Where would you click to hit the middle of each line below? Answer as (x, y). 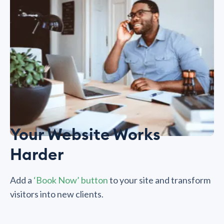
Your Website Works (85, 135)
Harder (37, 155)
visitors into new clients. (57, 194)
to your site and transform (159, 180)
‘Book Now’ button (71, 180)
